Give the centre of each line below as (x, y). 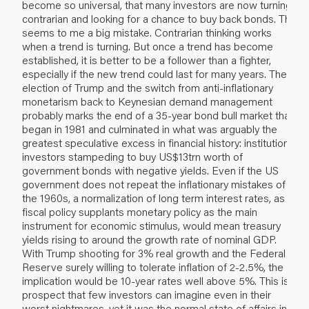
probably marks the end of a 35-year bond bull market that (158, 114)
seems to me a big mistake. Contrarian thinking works (147, 32)
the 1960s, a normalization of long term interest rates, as (153, 197)
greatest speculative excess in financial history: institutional (159, 142)
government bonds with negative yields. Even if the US (150, 170)
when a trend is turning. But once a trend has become (148, 46)
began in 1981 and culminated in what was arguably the (150, 128)
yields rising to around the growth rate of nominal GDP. (149, 239)
